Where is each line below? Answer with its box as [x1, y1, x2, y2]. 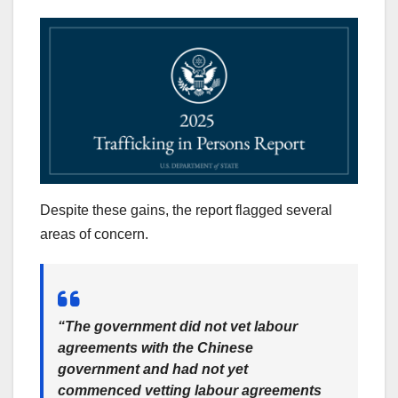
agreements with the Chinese [58, 340, 253, 356]
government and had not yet [58, 362, 248, 378]
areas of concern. [40, 227, 148, 243]
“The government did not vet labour [58, 319, 298, 335]
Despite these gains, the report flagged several [40, 203, 332, 219]
